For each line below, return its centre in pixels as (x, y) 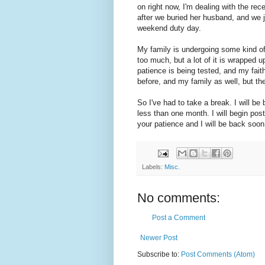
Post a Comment (179, 218)
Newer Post (159, 238)
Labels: (153, 167)
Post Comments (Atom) (218, 255)
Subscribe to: (159, 255)
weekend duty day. (169, 28)
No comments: (179, 198)
